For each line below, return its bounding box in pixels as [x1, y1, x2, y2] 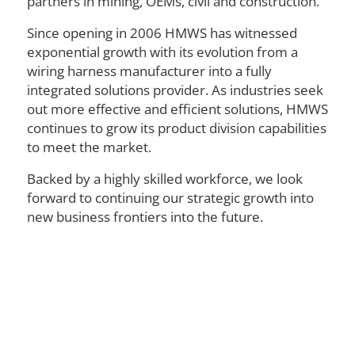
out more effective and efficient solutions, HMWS [26, 99, 328, 118]
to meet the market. [26, 137, 151, 156]
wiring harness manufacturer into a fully [26, 61, 272, 80]
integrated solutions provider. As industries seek [26, 80, 323, 99]
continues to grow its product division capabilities [26, 118, 326, 137]
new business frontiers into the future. [26, 207, 263, 226]
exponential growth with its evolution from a [26, 42, 298, 61]
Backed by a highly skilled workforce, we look [26, 169, 303, 188]
